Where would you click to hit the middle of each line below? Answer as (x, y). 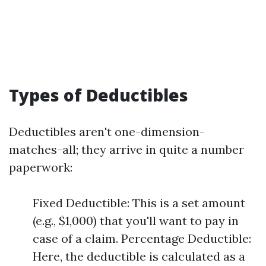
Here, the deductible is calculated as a (139, 256)
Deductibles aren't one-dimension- (107, 132)
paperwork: (41, 167)
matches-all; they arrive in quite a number (126, 149)
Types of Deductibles (99, 95)
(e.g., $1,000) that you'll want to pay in (136, 221)
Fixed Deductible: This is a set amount (139, 203)
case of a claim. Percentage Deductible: (142, 238)
